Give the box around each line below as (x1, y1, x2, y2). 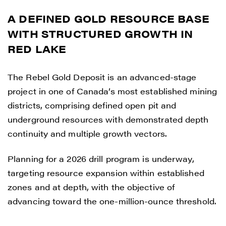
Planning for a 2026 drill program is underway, (8, 153, 194, 164)
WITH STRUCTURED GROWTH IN (8, 26, 193, 41)
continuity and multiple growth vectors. (8, 128, 167, 139)
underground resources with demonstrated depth (8, 114, 209, 125)
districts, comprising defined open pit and (8, 99, 177, 111)
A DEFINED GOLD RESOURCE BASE (8, 11, 210, 26)
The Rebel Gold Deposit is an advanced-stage (8, 71, 197, 83)
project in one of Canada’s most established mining (8, 85, 217, 97)
